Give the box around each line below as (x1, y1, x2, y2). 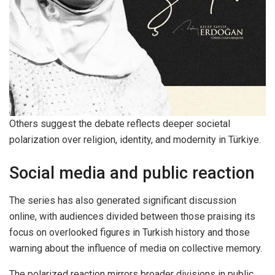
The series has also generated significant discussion (9, 194, 236, 206)
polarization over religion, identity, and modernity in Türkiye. (9, 134, 261, 146)
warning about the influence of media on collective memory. (9, 242, 262, 254)
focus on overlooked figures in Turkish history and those (9, 226, 250, 238)
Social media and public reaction (9, 163, 255, 184)
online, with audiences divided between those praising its (9, 210, 255, 222)
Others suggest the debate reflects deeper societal (9, 118, 230, 130)
